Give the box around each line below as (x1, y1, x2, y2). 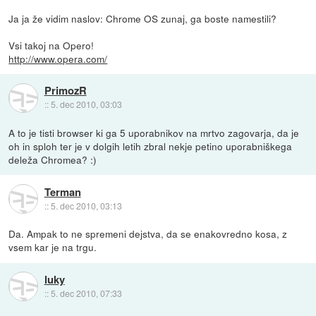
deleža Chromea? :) (8, 152, 97, 167)
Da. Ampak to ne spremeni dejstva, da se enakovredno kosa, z (8, 226, 288, 241)
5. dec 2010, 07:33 (50, 286, 122, 299)
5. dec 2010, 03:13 (50, 199, 122, 212)
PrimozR (44, 83, 87, 99)
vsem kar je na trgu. (8, 240, 97, 255)
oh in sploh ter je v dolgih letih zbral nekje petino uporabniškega (8, 139, 293, 154)
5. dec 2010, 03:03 (50, 98, 122, 111)
